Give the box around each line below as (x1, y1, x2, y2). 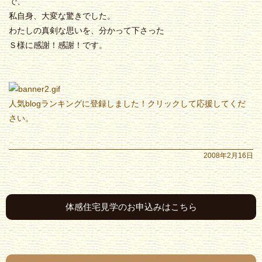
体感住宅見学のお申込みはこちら (65, 202, 197, 212)
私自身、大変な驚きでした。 (9, 11, 115, 20)
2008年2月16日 (204, 151, 253, 160)
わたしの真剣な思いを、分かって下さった (9, 26, 164, 35)
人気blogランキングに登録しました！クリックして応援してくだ (9, 99, 246, 108)
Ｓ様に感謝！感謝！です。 (9, 40, 107, 50)
